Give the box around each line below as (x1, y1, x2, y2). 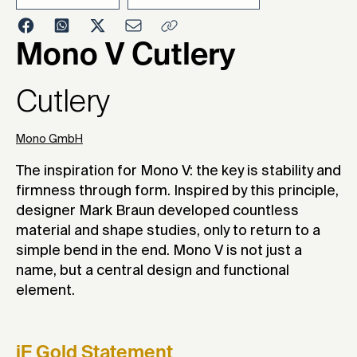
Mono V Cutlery (16, 41, 235, 73)
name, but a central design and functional (16, 264, 289, 279)
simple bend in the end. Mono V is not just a (16, 244, 302, 259)
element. (16, 284, 75, 299)
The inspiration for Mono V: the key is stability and (16, 164, 341, 179)
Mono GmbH (16, 134, 83, 146)
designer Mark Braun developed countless (16, 204, 299, 219)
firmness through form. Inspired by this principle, (16, 184, 339, 199)
